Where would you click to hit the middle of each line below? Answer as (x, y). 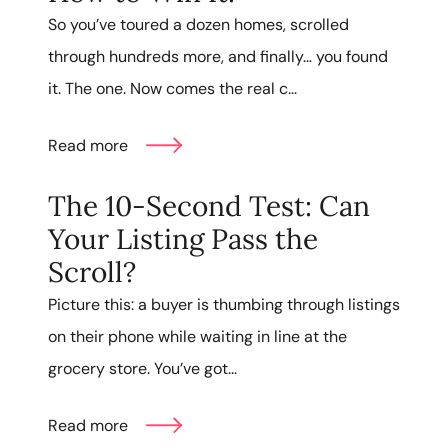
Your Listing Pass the (183, 239)
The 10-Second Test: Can (209, 206)
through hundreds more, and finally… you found (218, 56)
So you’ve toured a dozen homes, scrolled (198, 24)
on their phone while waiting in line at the (197, 337)
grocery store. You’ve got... (142, 369)
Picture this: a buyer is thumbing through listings (224, 305)
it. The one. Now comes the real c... (172, 88)
